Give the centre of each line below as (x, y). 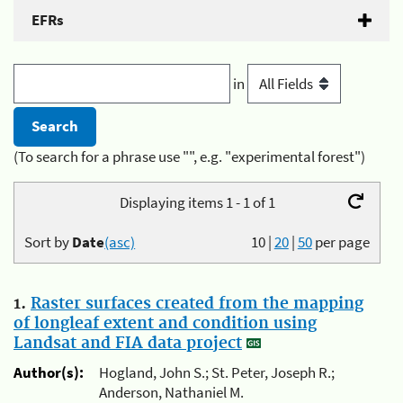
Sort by (49, 242)
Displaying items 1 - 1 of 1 (197, 202)
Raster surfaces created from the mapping (197, 304)
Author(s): (49, 373)
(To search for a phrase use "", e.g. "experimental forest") (189, 156)
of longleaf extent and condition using (165, 323)
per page (342, 242)
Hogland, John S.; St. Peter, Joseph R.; (217, 373)
